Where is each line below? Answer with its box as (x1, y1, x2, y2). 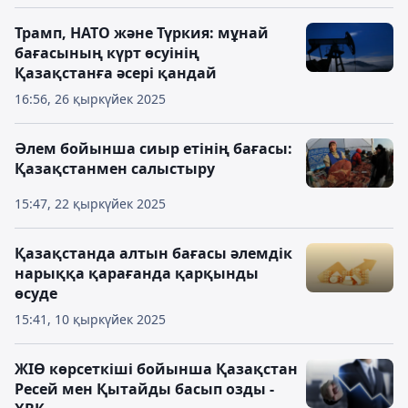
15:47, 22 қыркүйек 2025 (15, 195, 166, 212)
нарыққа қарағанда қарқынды (15, 263, 259, 283)
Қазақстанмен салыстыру (15, 158, 215, 178)
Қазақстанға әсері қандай (15, 63, 217, 83)
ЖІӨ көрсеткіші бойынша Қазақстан (15, 359, 298, 379)
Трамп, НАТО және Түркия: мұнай (15, 23, 269, 43)
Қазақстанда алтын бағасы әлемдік (15, 243, 292, 263)
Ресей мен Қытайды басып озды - (15, 379, 274, 399)
